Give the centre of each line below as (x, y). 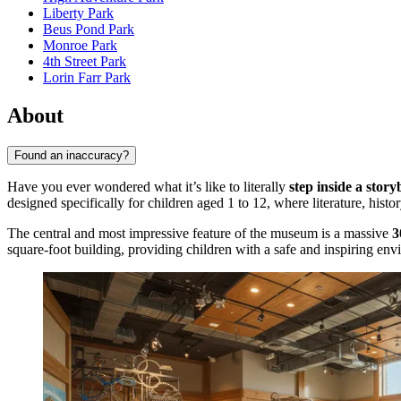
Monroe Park (80, 46)
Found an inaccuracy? (72, 155)
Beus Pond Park (89, 30)
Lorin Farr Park (87, 78)
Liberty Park (78, 13)
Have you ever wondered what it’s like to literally (148, 186)
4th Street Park (85, 62)
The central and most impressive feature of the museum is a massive (200, 233)
